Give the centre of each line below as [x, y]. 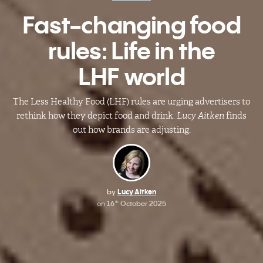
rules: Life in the [131, 50]
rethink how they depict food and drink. [97, 115]
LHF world [131, 76]
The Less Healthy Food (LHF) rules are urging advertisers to [131, 101]
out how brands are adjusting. [131, 129]
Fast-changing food [131, 25]
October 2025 [142, 203]
